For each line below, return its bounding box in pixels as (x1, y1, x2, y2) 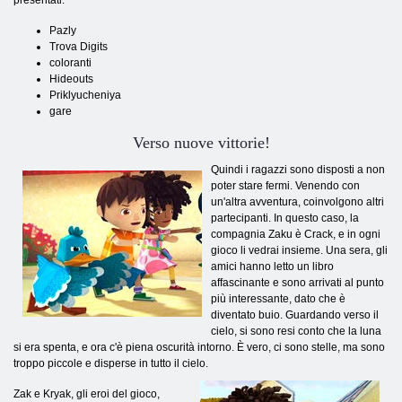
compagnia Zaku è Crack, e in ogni (211, 228, 380, 240)
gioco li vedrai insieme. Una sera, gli (211, 244, 388, 257)
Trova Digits (49, 40, 108, 53)
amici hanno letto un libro (211, 260, 334, 273)
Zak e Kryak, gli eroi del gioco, (13, 388, 160, 400)
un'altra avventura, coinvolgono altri (211, 196, 384, 208)
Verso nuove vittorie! (132, 134, 270, 152)
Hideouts (49, 73, 93, 85)
